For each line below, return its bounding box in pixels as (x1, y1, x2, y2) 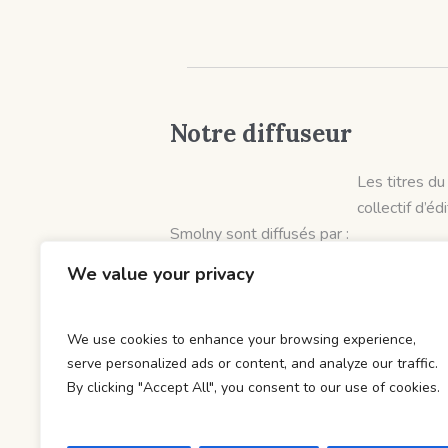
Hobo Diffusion (169, 250, 276, 271)
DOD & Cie (169, 303, 250, 324)
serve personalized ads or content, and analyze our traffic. (67, 354, 438, 373)
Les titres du (356, 171, 445, 194)
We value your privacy (67, 262, 254, 286)
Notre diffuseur (169, 118, 352, 150)
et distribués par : (169, 276, 290, 299)
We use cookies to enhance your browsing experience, (67, 330, 416, 349)
